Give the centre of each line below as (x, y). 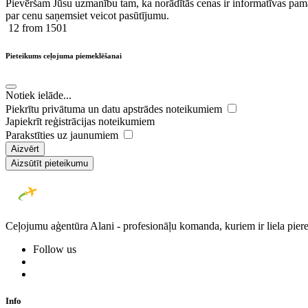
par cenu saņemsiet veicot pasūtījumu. (87, 15)
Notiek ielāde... (38, 95)
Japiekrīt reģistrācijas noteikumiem (80, 121)
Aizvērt (25, 148)
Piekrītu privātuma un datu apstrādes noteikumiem (115, 109)
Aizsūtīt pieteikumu (49, 163)
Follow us (55, 249)
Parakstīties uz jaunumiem (63, 135)
